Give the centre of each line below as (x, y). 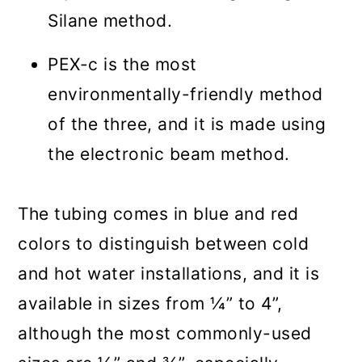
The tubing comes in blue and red (158, 214)
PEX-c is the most (122, 65)
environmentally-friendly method (185, 95)
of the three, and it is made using (187, 124)
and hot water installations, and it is (169, 274)
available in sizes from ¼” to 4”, (150, 304)
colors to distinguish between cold (164, 244)
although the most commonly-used (165, 334)
